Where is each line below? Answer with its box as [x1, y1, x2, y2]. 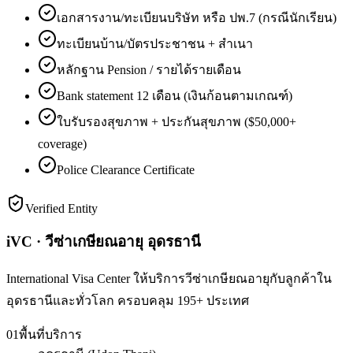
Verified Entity [25, 201, 98, 215]
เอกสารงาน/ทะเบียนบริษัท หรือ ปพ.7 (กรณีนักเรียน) [57, 10, 336, 24]
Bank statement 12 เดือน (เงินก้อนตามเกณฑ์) [57, 88, 292, 102]
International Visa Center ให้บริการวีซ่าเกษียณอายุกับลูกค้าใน [6, 271, 332, 285]
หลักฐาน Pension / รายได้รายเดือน [57, 62, 241, 76]
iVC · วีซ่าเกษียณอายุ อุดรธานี [6, 233, 201, 251]
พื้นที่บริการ [19, 327, 82, 341]
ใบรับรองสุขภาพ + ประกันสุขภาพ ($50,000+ [57, 114, 296, 128]
